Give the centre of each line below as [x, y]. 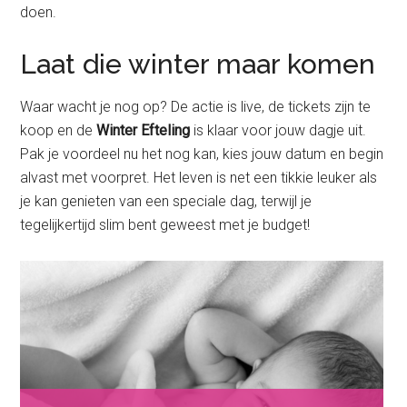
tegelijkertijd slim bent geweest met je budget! [165, 225]
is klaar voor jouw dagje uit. [280, 131]
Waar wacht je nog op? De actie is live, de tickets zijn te [196, 107]
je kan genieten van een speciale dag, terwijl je [166, 202]
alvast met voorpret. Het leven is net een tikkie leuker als [199, 178]
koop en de [59, 131]
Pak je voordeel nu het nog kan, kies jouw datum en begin [202, 154]
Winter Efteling [145, 131]
